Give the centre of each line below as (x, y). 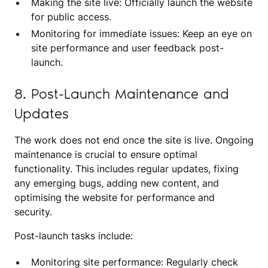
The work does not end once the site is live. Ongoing (134, 140)
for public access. (71, 16)
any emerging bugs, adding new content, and (117, 183)
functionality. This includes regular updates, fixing (127, 168)
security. (33, 211)
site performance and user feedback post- (127, 48)
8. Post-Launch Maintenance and (122, 93)
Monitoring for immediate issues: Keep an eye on (141, 33)
